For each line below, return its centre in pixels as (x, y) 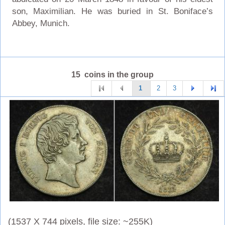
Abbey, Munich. (41, 23)
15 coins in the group (113, 74)
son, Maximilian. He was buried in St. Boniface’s (113, 11)
